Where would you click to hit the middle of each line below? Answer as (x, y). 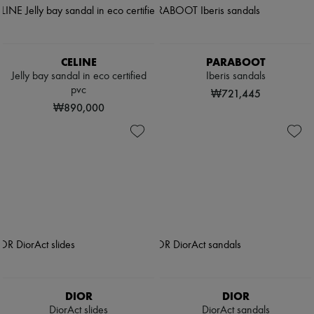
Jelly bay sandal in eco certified (78, 77)
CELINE (78, 62)
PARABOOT (235, 62)
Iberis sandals (235, 77)
